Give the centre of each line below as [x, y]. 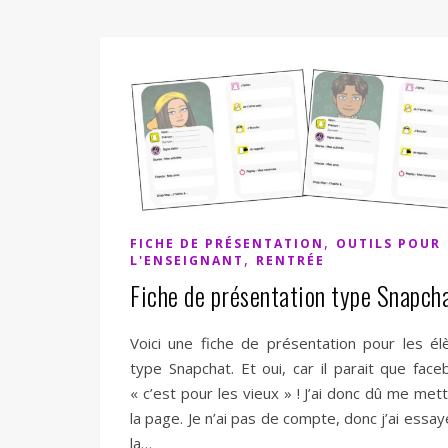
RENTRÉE [290, 260]
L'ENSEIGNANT [187, 260]
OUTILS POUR [388, 243]
